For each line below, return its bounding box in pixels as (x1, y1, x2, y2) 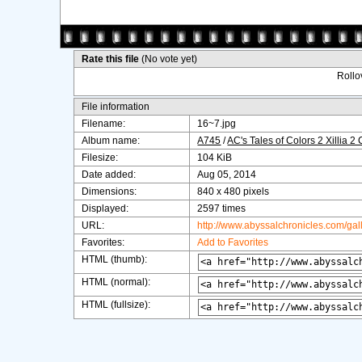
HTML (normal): (82, 276, 151, 288)
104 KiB (197, 152, 233, 163)
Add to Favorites (197, 237, 269, 248)
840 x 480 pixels (197, 186, 270, 197)
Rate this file (82, 53, 142, 65)
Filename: (82, 118, 126, 129)
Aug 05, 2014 (197, 169, 257, 180)
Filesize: (82, 152, 119, 163)
